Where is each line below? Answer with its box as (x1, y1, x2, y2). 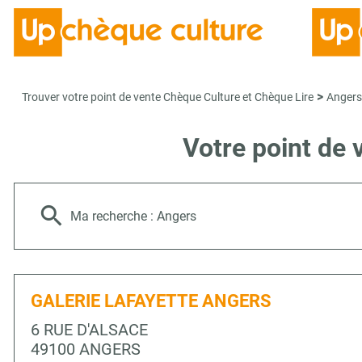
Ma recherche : (70, 208, 157, 224)
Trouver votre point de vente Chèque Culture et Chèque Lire (22, 90, 314, 103)
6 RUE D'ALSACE (31, 320, 148, 339)
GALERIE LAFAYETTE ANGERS (31, 291, 271, 311)
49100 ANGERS (31, 339, 141, 359)
